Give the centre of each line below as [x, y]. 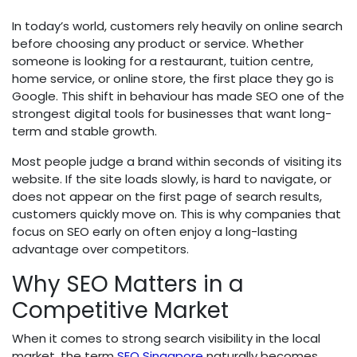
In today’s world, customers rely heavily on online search [177, 26]
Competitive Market [120, 311]
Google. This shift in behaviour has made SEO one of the [178, 96]
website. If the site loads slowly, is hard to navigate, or [172, 179]
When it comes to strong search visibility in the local [166, 339]
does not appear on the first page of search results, [167, 197]
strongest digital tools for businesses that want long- [172, 114]
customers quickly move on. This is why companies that [177, 214]
